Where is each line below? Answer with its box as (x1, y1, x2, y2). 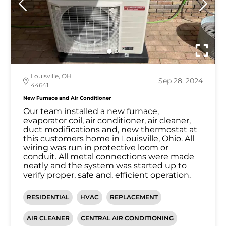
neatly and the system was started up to (23, 161, 187, 171)
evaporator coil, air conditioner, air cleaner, (23, 116, 191, 126)
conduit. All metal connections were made (23, 152, 195, 162)
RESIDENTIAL (27, 193, 70, 201)
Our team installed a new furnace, (23, 106, 159, 117)
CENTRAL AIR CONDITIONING (81, 214, 174, 222)
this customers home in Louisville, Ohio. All (23, 134, 195, 144)
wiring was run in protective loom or (23, 143, 169, 153)
